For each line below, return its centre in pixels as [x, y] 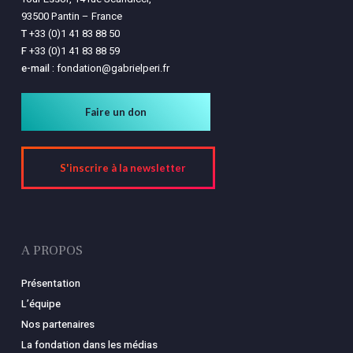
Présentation [50, 283]
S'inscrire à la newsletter [123, 168]
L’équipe [41, 304]
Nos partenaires [58, 324]
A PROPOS [52, 251]
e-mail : [37, 68]
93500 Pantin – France [71, 16]
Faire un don [115, 112]
